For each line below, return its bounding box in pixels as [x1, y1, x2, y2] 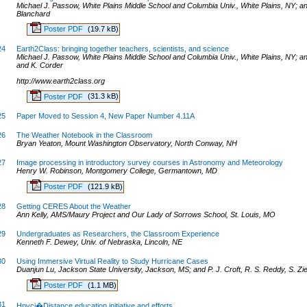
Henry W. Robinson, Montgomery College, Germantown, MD [16, 167, 217, 175]
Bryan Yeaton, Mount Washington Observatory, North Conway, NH [16, 139, 237, 148]
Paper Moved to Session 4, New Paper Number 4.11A [16, 111, 195, 120]
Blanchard [16, 9, 50, 18]
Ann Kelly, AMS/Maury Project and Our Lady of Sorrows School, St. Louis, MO [16, 210, 275, 219]
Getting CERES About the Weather [16, 201, 131, 210]
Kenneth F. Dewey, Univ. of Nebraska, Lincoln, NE [16, 237, 182, 246]
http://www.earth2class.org [16, 76, 105, 85]
